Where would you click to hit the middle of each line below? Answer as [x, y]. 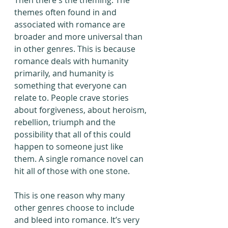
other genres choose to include [75, 208]
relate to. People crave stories [73, 98]
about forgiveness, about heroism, [81, 110]
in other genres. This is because [76, 49]
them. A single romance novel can [80, 159]
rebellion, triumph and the [66, 122]
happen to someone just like [70, 147]
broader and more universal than [79, 37]
